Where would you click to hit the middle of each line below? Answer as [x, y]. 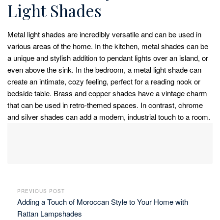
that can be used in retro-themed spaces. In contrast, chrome [105, 105]
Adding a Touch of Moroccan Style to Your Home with [103, 201]
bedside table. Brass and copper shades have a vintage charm [107, 93]
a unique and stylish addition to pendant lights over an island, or [108, 57]
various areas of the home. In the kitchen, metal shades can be [108, 46]
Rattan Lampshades [50, 213]
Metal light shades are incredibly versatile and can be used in [104, 34]
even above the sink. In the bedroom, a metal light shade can [104, 69]
